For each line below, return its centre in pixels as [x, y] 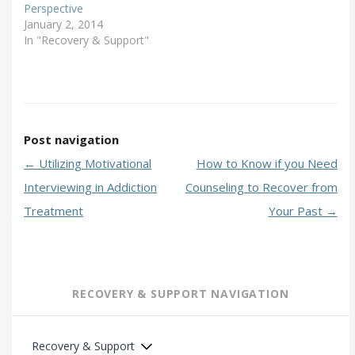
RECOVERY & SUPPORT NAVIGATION [181, 294]
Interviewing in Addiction [90, 187]
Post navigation [71, 140]
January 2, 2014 [63, 25]
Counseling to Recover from [261, 187]
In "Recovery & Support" [86, 40]
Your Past [297, 211]
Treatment [53, 211]
